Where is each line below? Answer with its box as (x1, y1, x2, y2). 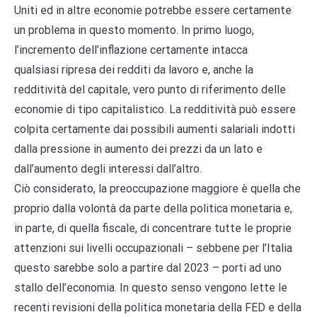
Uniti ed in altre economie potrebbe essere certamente (14, 4, 292, 18)
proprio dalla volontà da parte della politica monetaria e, (14, 202, 292, 216)
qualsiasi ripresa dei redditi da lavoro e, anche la (14, 63, 253, 77)
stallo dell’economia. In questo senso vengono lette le (14, 281, 287, 295)
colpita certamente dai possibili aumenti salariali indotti (14, 122, 295, 137)
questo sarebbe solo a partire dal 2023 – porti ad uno (14, 261, 282, 275)
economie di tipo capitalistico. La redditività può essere (14, 103, 296, 117)
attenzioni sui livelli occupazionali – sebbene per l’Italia (14, 241, 292, 255)
